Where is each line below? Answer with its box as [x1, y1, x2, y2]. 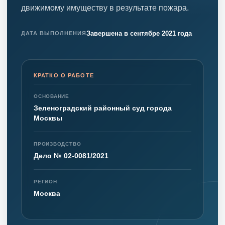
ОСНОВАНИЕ [34, 92, 70, 99]
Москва [34, 188, 60, 198]
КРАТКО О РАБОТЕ [34, 71, 94, 79]
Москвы [34, 113, 62, 123]
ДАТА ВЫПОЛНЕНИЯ [21, 30, 86, 37]
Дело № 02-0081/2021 [34, 151, 108, 160]
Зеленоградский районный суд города [34, 103, 172, 113]
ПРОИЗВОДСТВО [34, 140, 81, 147]
